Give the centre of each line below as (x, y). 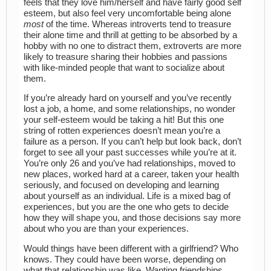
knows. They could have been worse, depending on (125, 259)
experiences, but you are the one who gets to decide (126, 207)
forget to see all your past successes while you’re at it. (130, 153)
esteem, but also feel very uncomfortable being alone (127, 13)
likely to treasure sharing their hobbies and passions (126, 57)
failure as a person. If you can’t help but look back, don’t (132, 142)
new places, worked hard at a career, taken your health (131, 175)
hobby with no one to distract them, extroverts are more (132, 46)
